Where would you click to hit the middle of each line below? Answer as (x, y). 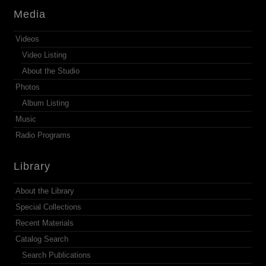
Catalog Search (42, 239)
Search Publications (57, 255)
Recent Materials (45, 223)
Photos (28, 87)
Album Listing (46, 103)
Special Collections (49, 207)
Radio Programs (43, 135)
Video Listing (45, 55)
